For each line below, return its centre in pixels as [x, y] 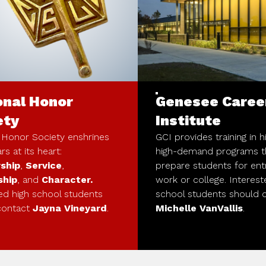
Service [44, 165]
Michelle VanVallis [199, 208]
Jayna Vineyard [70, 208]
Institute [188, 120]
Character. [67, 179]
